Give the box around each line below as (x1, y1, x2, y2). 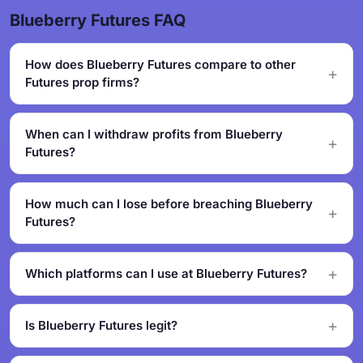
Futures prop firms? (25, 75, 139, 90)
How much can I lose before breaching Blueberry (25, 196, 313, 211)
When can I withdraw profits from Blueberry (25, 126, 283, 142)
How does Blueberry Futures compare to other (25, 57, 296, 72)
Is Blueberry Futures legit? (25, 318, 177, 333)
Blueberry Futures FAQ (10, 11, 186, 30)
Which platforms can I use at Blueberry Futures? (25, 266, 307, 281)
